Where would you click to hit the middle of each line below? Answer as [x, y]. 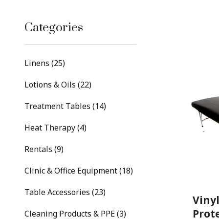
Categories [54, 28]
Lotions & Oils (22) [58, 85]
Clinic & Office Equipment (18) [79, 171]
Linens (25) [45, 63]
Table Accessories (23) [65, 192]
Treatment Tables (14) [65, 106]
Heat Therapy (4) [55, 128]
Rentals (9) [44, 149]
